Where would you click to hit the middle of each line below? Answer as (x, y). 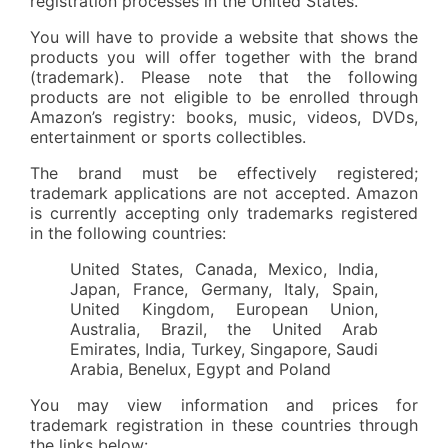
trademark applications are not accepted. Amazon (224, 192)
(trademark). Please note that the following (224, 76)
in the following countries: (128, 232)
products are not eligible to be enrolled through (224, 96)
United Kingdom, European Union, (224, 308)
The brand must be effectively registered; (224, 172)
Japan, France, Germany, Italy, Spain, (224, 288)
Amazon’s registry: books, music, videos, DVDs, (224, 116)
